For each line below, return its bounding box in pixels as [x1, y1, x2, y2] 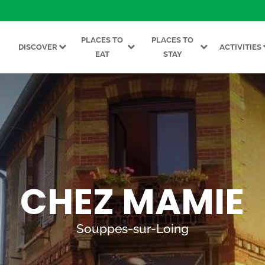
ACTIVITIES [219, 43, 261, 51]
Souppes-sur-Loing [76, 221, 189, 236]
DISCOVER [18, 43, 58, 51]
